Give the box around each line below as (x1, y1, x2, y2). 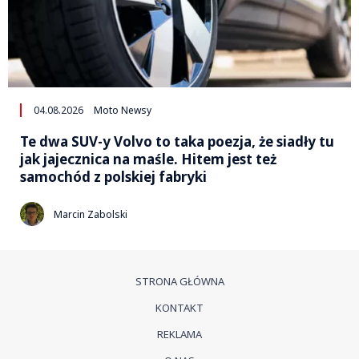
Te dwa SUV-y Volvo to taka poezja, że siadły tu (20, 132, 334, 151)
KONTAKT (155, 301, 204, 316)
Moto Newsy (94, 103, 151, 118)
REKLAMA (157, 327, 202, 342)
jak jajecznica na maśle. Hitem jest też (20, 150, 276, 169)
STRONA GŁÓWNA (135, 274, 224, 289)
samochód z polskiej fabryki (20, 167, 207, 187)
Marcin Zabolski (54, 207, 127, 221)
